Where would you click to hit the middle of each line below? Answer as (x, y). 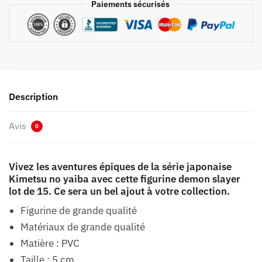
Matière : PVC (50, 243)
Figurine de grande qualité (79, 210)
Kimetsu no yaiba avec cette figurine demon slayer (125, 179)
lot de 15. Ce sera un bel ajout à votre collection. (119, 191)
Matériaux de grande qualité (83, 227)
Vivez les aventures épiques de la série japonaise (120, 166)
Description (33, 96)
